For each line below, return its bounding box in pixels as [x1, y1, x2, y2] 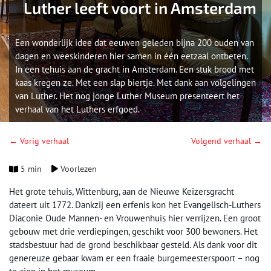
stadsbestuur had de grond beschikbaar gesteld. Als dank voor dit [9, 239, 257, 250]
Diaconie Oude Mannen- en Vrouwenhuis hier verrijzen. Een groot [9, 212, 261, 224]
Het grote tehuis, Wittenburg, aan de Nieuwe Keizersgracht [9, 186, 234, 197]
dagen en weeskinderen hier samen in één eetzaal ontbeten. [15, 50, 247, 62]
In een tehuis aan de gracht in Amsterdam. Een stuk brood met [15, 64, 254, 75]
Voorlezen [58, 163, 97, 174]
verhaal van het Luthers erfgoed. [15, 103, 140, 115]
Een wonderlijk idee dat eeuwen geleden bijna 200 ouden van [15, 37, 254, 48]
